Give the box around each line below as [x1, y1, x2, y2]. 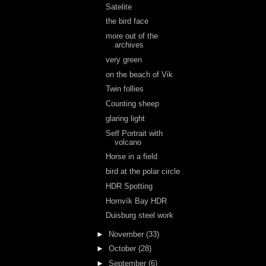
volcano [115, 137, 142, 147]
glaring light [106, 113, 145, 123]
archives [115, 40, 144, 49]
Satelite [106, 2, 132, 11]
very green [106, 55, 142, 64]
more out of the [106, 31, 159, 40]
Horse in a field [106, 152, 158, 161]
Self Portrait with [106, 128, 163, 138]
